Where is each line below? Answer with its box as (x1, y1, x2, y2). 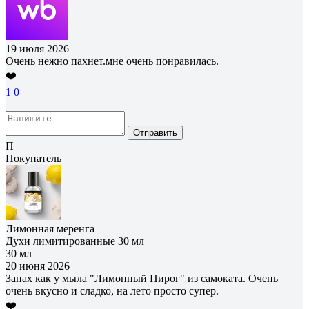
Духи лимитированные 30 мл (6, 235, 144, 247)
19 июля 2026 (6, 42, 69, 54)
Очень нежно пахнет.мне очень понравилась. (6, 54, 219, 67)
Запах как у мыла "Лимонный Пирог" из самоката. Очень (6, 272, 278, 284)
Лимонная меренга (6, 222, 94, 235)
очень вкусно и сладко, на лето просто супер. (6, 284, 219, 297)
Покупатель (6, 152, 61, 164)
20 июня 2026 (6, 259, 70, 272)
